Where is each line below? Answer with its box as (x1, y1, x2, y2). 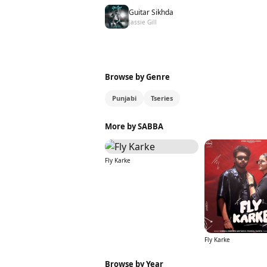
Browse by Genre (105, 72, 170, 82)
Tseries (151, 94, 173, 103)
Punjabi (112, 94, 136, 103)
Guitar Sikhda (129, 7, 173, 17)
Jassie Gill (129, 17, 157, 26)
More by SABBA (105, 121, 163, 132)
